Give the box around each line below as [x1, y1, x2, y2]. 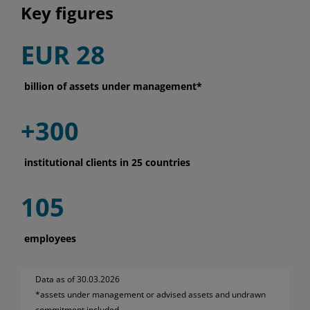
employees [24, 232, 76, 246]
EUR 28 [21, 38, 105, 73]
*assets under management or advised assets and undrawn [35, 289, 266, 301]
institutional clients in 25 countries [24, 156, 190, 170]
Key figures [21, 1, 113, 25]
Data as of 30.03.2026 [35, 273, 120, 286]
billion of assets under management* [24, 80, 202, 93]
